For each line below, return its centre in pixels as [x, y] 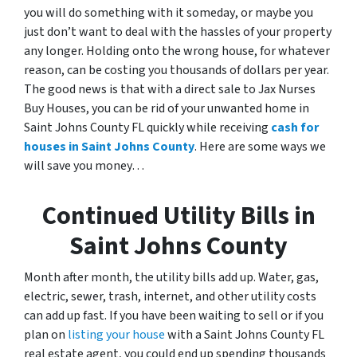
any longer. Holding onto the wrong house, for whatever [177, 51]
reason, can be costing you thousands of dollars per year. [177, 70]
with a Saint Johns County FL [245, 334]
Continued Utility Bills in [178, 216]
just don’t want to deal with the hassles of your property [178, 31]
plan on [46, 334]
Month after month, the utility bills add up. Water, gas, [171, 277]
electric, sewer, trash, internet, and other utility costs [170, 296]
